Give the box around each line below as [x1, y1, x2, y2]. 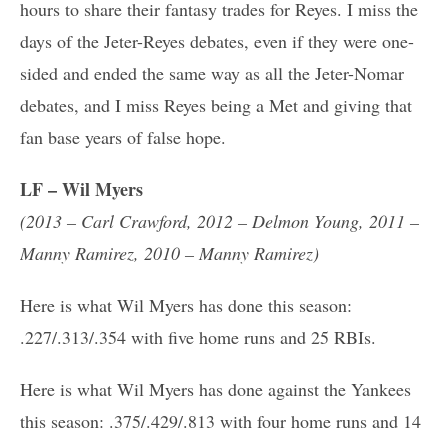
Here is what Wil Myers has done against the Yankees [20, 376, 411, 401]
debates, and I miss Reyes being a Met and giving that [20, 92, 412, 117]
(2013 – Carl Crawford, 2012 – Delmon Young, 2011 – [20, 208, 419, 233]
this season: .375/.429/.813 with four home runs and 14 [20, 408, 421, 433]
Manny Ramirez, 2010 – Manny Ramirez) [20, 240, 319, 265]
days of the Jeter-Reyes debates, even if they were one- [20, 28, 414, 53]
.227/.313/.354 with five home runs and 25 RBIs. [20, 324, 376, 349]
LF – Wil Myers [20, 175, 143, 202]
